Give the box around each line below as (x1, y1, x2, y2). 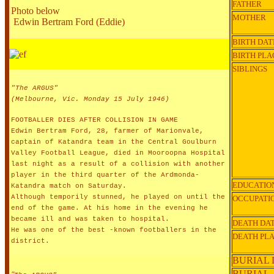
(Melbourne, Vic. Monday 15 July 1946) (11, 95, 169, 103)
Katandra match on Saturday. (11, 182, 127, 190)
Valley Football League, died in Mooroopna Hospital (11, 149, 225, 157)
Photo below (11, 5, 60, 16)
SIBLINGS (232, 64, 267, 73)
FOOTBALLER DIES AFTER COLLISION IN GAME (11, 116, 178, 124)
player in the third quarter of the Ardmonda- (11, 171, 199, 179)
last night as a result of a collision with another (11, 160, 225, 168)
